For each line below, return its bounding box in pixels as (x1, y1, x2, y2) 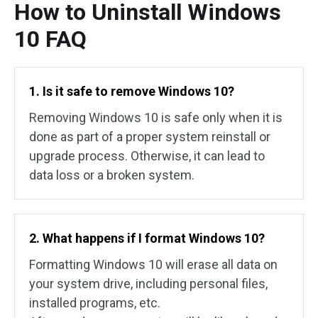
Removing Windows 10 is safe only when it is (29, 110, 283, 126)
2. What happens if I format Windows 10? (29, 231, 265, 246)
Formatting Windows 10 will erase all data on (29, 257, 278, 273)
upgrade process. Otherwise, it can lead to (29, 148, 265, 164)
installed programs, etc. (29, 295, 160, 311)
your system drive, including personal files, (29, 276, 268, 292)
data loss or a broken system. (29, 168, 194, 183)
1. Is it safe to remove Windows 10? (29, 84, 234, 99)
